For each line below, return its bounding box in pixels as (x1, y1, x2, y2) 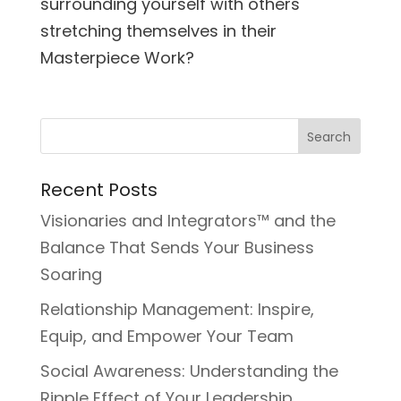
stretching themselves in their (39, 20, 277, 43)
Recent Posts (39, 177, 158, 203)
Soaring (39, 263, 102, 286)
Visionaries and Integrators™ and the (39, 209, 336, 233)
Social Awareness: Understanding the (39, 360, 338, 383)
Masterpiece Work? (39, 47, 194, 70)
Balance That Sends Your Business (39, 236, 314, 260)
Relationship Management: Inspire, (39, 298, 314, 321)
